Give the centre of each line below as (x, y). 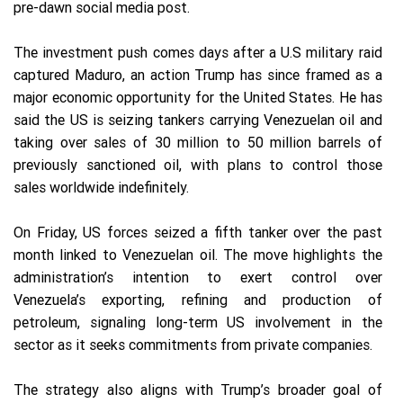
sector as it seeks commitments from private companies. (193, 345)
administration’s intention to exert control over (198, 278)
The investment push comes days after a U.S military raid (198, 53)
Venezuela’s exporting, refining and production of (198, 300)
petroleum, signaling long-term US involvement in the (198, 322)
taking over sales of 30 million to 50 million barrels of (198, 143)
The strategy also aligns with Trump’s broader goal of (198, 390)
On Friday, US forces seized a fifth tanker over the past (198, 233)
